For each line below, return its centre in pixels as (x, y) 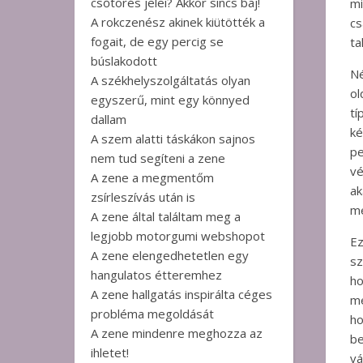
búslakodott (124, 61)
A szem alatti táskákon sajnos (173, 139)
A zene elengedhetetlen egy (170, 255)
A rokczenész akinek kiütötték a (178, 22)
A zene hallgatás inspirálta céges (181, 294)
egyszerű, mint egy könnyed (170, 100)
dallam (109, 119)
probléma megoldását (152, 314)
